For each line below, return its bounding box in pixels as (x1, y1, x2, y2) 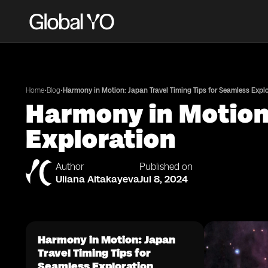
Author (56, 161, 84, 172)
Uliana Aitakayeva (56, 173, 139, 185)
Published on (139, 161, 193, 172)
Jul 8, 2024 (139, 173, 188, 185)
